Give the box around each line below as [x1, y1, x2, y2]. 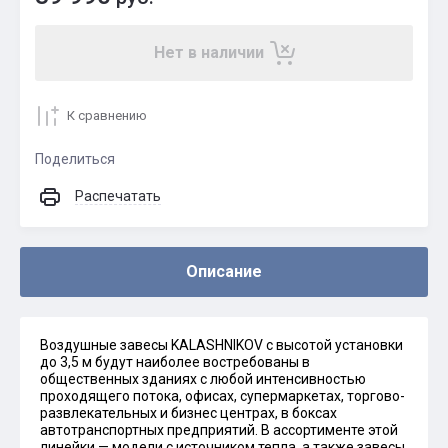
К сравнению [67, 108, 147, 123]
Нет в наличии [154, 43, 264, 62]
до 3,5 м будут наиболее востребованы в [40, 354, 310, 370]
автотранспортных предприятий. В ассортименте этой [40, 422, 398, 438]
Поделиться [35, 151, 115, 167]
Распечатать [75, 188, 161, 204]
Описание [186, 262, 262, 281]
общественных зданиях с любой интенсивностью [40, 371, 366, 387]
